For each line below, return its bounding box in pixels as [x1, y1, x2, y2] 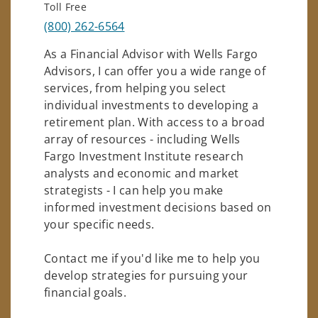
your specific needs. [44, 216, 155, 232]
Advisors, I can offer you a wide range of [44, 62, 266, 79]
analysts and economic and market [44, 165, 239, 181]
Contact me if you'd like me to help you [44, 250, 261, 266]
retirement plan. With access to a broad [44, 114, 265, 130]
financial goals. [44, 284, 127, 300]
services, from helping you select [44, 79, 226, 96]
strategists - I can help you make [44, 182, 224, 198]
